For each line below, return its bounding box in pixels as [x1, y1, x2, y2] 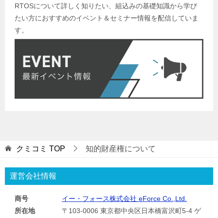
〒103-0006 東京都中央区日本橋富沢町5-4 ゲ [62, 207, 201, 215]
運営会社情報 [10, 172, 56, 181]
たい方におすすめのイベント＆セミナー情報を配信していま [15, 14, 199, 22]
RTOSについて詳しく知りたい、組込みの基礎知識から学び [15, 1, 197, 10]
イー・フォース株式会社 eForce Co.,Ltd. [62, 195, 187, 203]
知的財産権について [86, 145, 156, 153]
